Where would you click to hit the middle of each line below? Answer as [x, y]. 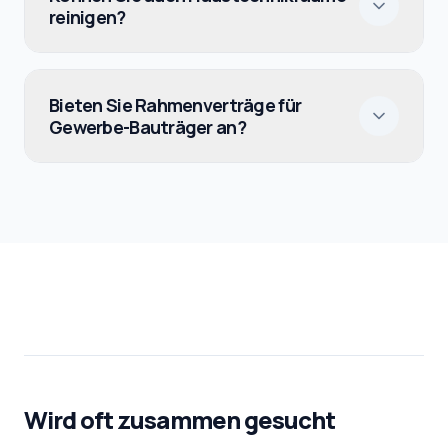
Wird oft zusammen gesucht [179, 419]
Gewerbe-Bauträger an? [147, 127]
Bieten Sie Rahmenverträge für [175, 105]
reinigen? [87, 17]
